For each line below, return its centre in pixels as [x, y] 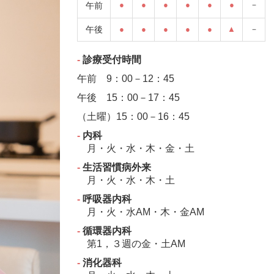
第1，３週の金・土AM [131, 244]
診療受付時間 [111, 60]
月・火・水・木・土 [126, 180]
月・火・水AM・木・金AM [141, 212]
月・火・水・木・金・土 [136, 149]
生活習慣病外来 [116, 168]
